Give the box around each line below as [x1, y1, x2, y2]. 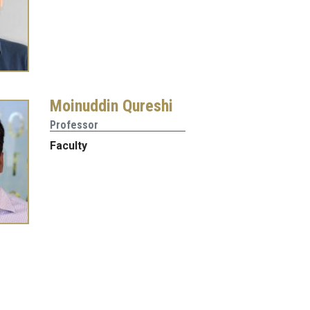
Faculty [49, 138, 87, 152]
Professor [49, 118, 98, 131]
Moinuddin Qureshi [49, 95, 173, 116]
